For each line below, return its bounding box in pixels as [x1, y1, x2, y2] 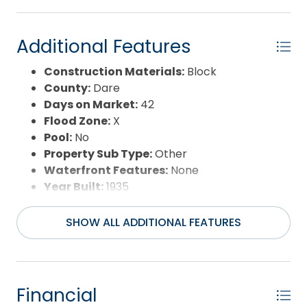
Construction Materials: [44, 63, 184, 79]
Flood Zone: [44, 112, 110, 129]
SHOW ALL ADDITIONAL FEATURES [66, 214, 241, 230]
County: [44, 79, 90, 96]
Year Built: [44, 178, 103, 195]
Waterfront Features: [44, 162, 168, 178]
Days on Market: [44, 96, 138, 112]
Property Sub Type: [44, 145, 152, 162]
